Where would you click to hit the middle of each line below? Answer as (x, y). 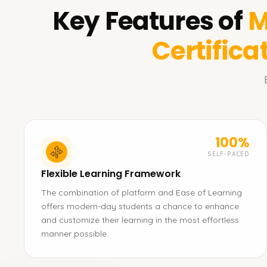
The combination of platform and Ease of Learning (142, 193)
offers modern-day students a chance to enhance (140, 206)
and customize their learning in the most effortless (140, 220)
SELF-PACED (229, 154)
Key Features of (148, 21)
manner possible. (75, 234)
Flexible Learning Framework (111, 174)
